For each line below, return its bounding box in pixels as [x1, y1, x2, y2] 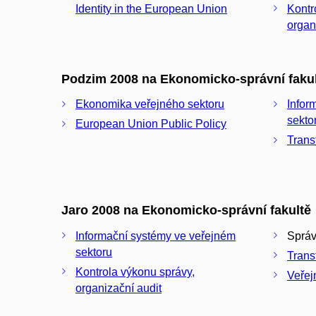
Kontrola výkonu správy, [75, 265, 195, 278]
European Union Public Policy [75, 118, 226, 130]
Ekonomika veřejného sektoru [75, 98, 224, 111]
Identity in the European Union [75, 2, 227, 15]
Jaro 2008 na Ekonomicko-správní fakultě [61, 203, 311, 218]
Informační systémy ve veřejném [75, 229, 236, 242]
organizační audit [75, 281, 162, 294]
